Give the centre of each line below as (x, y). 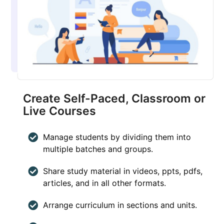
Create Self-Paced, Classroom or (114, 99)
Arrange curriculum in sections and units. (120, 205)
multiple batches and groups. (98, 149)
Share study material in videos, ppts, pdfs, (123, 171)
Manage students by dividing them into (117, 137)
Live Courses (60, 111)
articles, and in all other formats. (105, 183)
